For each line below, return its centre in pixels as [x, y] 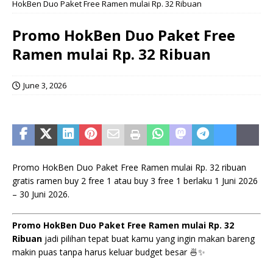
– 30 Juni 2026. [41, 194]
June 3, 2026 [45, 85]
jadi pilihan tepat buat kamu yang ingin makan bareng [148, 239]
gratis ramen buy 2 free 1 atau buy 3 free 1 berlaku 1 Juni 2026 [135, 181]
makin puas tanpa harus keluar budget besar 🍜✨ [109, 252]
